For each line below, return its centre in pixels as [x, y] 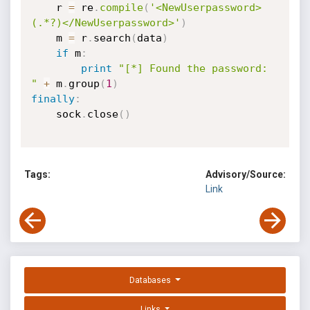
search [112, 38]
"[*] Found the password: [193, 69]
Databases [152, 281]
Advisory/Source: [246, 175]
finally [53, 99]
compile [121, 8]
